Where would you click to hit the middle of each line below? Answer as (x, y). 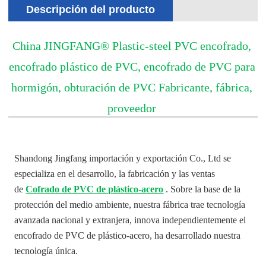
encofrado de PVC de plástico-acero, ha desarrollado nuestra (128, 235)
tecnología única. (46, 251)
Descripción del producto (91, 9)
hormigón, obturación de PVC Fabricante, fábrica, (132, 87)
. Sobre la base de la (202, 189)
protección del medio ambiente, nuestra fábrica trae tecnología (130, 204)
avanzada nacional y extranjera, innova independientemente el (130, 220)
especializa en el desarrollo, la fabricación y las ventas (115, 173)
